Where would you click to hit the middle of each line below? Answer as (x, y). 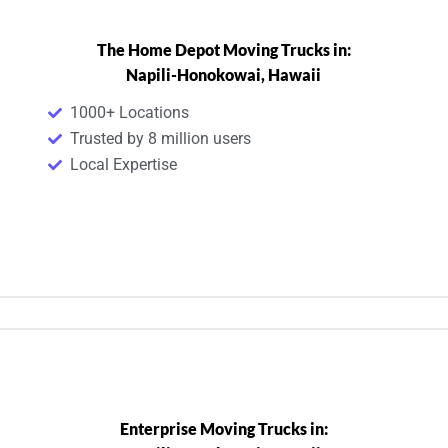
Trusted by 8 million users (161, 138)
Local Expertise (124, 164)
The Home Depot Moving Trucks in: (223, 49)
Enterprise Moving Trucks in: (223, 428)
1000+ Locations (130, 112)
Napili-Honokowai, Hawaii (224, 74)
